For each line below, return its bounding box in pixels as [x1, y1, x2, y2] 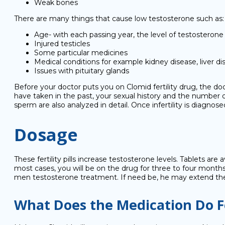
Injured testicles [34, 39, 90, 48]
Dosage [14, 123, 78, 146]
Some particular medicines [34, 48, 128, 57]
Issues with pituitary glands [34, 66, 129, 75]
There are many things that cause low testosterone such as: [14, 14, 224, 23]
